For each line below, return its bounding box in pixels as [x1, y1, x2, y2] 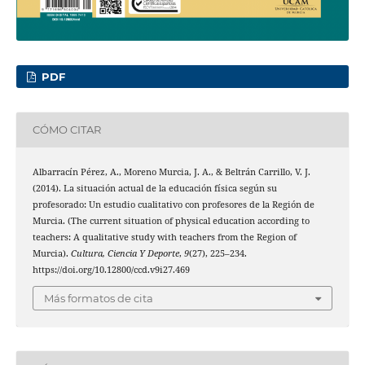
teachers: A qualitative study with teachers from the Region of [32, 231, 297, 243]
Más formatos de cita [44, 292, 153, 306]
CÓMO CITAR [32, 123, 101, 137]
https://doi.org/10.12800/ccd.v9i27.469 [32, 263, 190, 275]
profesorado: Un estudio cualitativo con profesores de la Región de [32, 198, 314, 210]
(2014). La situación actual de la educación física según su [32, 182, 277, 194]
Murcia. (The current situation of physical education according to [32, 214, 310, 226]
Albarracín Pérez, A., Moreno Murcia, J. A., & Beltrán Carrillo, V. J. [32, 165, 310, 178]
